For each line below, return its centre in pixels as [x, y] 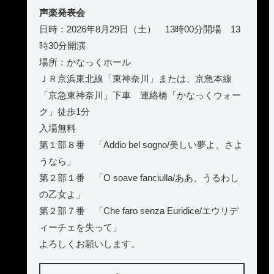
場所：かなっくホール [85, 62]
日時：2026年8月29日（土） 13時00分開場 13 [140, 29]
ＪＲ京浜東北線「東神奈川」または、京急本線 [135, 78]
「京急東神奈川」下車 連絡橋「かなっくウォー [140, 95]
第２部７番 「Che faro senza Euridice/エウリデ [139, 210]
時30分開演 [62, 45]
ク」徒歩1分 [65, 111]
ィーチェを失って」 [80, 227]
